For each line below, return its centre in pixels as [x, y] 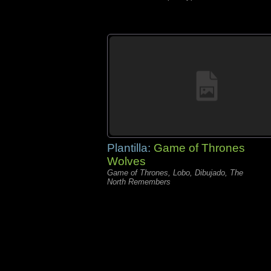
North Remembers [139, 182]
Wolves [126, 161]
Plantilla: [130, 148]
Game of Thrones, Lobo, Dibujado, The [175, 173]
